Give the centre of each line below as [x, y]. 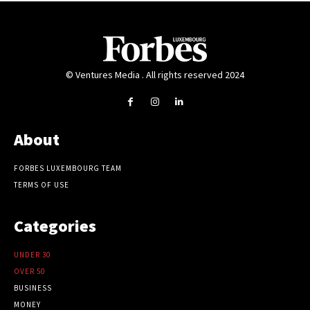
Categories [55, 226]
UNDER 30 [32, 255]
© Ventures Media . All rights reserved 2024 [155, 75]
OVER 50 [29, 272]
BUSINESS [33, 288]
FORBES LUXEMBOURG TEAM [68, 168]
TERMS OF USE [42, 185]
